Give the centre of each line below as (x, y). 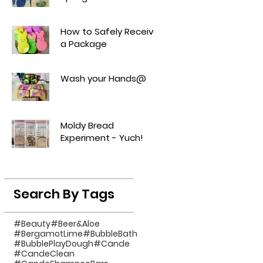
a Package (88, 43)
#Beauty (32, 223)
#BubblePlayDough (53, 243)
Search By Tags (64, 194)
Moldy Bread (87, 125)
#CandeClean (44, 253)
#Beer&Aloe (75, 223)
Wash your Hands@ (103, 78)
